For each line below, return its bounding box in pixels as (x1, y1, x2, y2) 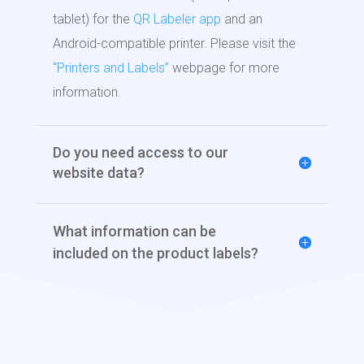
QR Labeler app (132, 11, 221, 28)
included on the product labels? (52, 245, 258, 262)
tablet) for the (52, 11, 133, 28)
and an (220, 11, 262, 28)
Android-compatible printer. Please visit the (52, 36, 296, 52)
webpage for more (168, 60, 279, 76)
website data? (52, 164, 145, 182)
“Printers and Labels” (52, 60, 169, 76)
